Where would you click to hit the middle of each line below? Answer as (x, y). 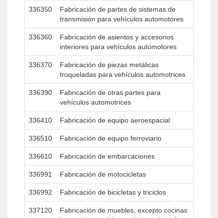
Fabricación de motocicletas (103, 174)
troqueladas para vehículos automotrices (123, 74)
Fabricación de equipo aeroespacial (115, 120)
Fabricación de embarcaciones (107, 156)
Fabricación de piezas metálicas (109, 65)
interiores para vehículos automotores (118, 47)
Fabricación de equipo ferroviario (111, 138)
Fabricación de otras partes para (110, 92)
